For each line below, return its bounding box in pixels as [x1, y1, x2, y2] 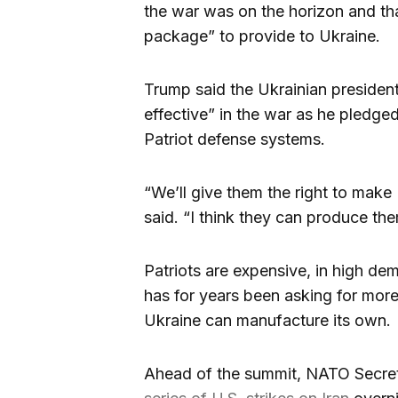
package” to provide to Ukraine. [144, 27, 380, 46]
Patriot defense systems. [144, 130, 325, 149]
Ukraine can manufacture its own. [144, 311, 391, 330]
